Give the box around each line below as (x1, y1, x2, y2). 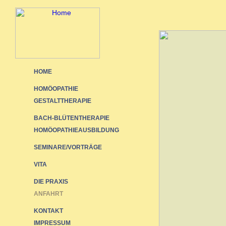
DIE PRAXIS (33, 178, 68, 185)
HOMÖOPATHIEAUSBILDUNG (33, 127, 119, 134)
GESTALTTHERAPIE (33, 97, 91, 104)
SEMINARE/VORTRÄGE (33, 144, 102, 151)
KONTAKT (33, 207, 63, 214)
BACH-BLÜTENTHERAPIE (33, 115, 109, 122)
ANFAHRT (33, 190, 63, 197)
